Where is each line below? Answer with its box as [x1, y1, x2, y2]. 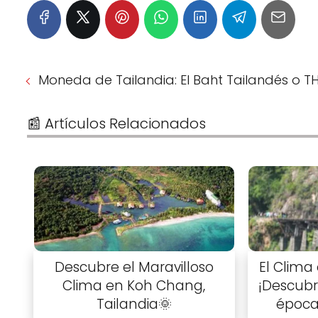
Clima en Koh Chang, [62, 276, 206, 296]
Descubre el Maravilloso [54, 258, 214, 278]
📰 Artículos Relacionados [27, 114, 206, 134]
